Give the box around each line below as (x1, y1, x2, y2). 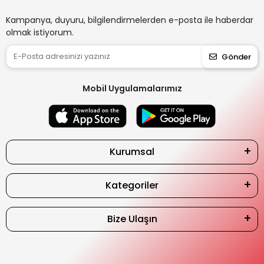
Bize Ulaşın (107, 212, 157, 226)
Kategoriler (105, 178, 159, 192)
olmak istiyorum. (6, 27, 74, 38)
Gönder (222, 51, 251, 62)
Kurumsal (110, 144, 154, 159)
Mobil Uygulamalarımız (82, 82, 182, 94)
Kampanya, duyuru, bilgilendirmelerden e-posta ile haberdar (6, 14, 253, 26)
